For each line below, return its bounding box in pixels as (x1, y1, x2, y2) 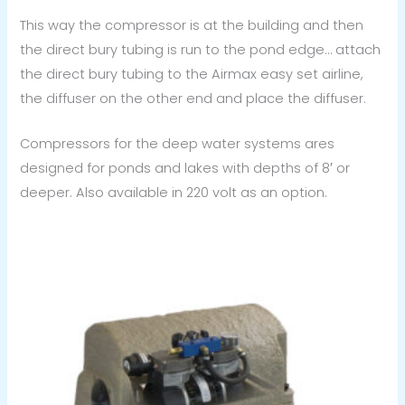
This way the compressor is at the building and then (20, 15, 364, 34)
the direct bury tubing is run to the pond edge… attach (20, 40, 381, 59)
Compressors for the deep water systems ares (20, 135, 335, 154)
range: (145, 240, 185, 258)
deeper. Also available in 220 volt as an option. (20, 184, 328, 202)
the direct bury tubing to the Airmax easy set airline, (20, 64, 364, 83)
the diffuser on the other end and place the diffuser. (20, 89, 367, 108)
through (145, 270, 195, 288)
